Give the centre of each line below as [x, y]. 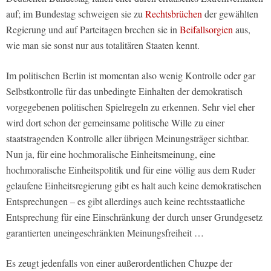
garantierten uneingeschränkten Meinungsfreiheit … [105, 233]
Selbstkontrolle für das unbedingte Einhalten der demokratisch [124, 91]
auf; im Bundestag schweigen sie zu [76, 14]
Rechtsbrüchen [174, 14]
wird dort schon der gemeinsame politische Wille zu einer [115, 123]
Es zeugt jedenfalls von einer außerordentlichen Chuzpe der [119, 263]
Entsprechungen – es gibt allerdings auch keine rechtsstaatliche [126, 201]
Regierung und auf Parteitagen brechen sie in [93, 30]
